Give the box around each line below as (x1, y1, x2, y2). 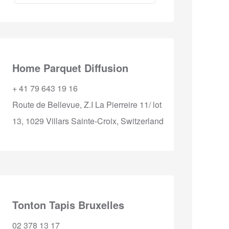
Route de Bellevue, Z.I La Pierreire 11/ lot (12, 98, 162, 110)
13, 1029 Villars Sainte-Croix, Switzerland (12, 114, 164, 127)
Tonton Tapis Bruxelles (12, 197, 124, 212)
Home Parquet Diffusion (12, 60, 128, 75)
